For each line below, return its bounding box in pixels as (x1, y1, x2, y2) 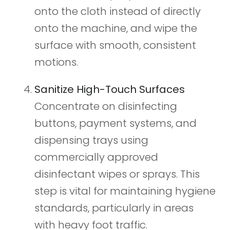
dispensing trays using (34, 133, 148, 148)
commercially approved (34, 150, 158, 165)
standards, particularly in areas (34, 201, 194, 216)
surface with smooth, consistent (34, 38, 196, 53)
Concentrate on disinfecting (34, 99, 177, 114)
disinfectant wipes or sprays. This (34, 167, 200, 182)
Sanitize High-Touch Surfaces (34, 82, 185, 97)
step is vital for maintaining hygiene (34, 184, 216, 199)
